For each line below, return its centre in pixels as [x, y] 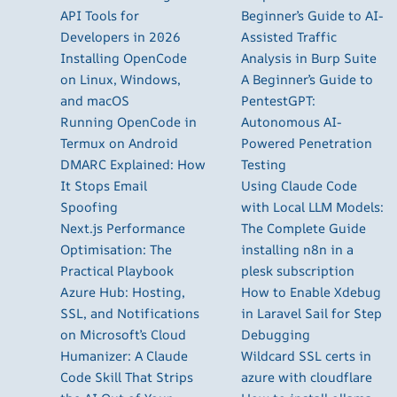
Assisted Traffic [289, 36]
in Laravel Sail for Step [311, 313]
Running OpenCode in [128, 121]
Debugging [276, 334]
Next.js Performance [123, 228]
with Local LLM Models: [312, 206]
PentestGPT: [278, 100]
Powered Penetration [307, 143]
